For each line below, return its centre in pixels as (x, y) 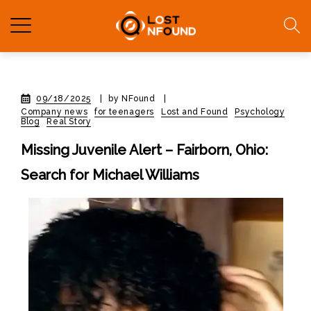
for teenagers (125, 112)
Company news (54, 112)
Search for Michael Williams (110, 175)
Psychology (260, 112)
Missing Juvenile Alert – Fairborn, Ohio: (144, 150)
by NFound (133, 99)
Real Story (69, 121)
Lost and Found (195, 112)
